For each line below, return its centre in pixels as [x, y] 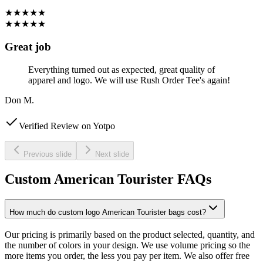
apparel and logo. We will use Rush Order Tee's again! [129, 80]
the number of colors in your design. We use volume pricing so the [127, 245]
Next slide [112, 154]
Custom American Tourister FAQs [108, 179]
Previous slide [48, 154]
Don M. [19, 100]
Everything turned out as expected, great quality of [122, 69]
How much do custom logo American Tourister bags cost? [108, 213]
